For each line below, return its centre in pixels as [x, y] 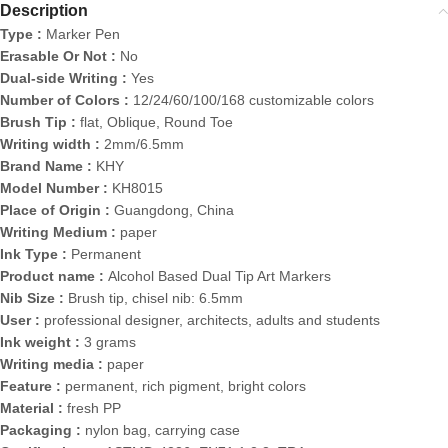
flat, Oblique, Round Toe [156, 121]
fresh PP [94, 407]
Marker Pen [83, 33]
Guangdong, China [174, 209]
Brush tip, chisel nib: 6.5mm [155, 297]
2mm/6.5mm [144, 143]
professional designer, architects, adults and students [212, 319]
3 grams [110, 341]
